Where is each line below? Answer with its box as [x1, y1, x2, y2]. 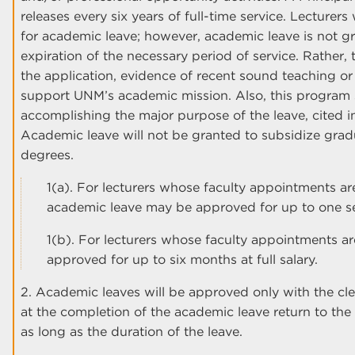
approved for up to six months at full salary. [47, 251, 318, 267]
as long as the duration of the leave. [21, 323, 242, 339]
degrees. [21, 147, 74, 162]
